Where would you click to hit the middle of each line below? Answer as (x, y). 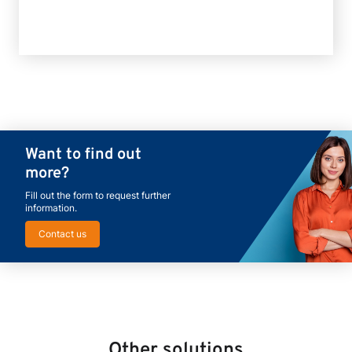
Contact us (62, 234)
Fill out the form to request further (98, 195)
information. (51, 208)
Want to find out (83, 155)
